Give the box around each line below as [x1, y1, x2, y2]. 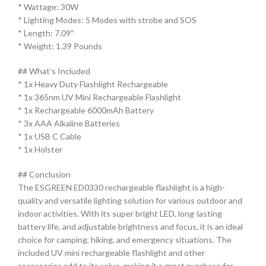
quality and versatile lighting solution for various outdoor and [18, 195, 242, 205]
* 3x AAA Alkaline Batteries [18, 118, 120, 128]
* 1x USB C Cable [18, 131, 81, 141]
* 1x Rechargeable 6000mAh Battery [18, 104, 154, 115]
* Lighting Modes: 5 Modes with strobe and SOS [18, 14, 197, 25]
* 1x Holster [18, 144, 62, 154]
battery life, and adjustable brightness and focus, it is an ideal [18, 221, 243, 232]
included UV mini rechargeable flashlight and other [18, 247, 205, 258]
